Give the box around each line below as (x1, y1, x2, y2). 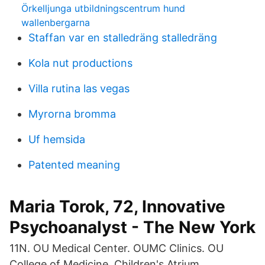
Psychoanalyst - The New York (9, 217, 256, 237)
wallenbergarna (21, 17, 90, 28)
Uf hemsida (28, 133, 85, 146)
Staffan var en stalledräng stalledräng (28, 31, 217, 44)
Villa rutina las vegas (28, 82, 130, 95)
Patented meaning (28, 159, 120, 171)
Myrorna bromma (28, 108, 116, 120)
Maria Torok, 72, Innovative (9, 196, 225, 216)
